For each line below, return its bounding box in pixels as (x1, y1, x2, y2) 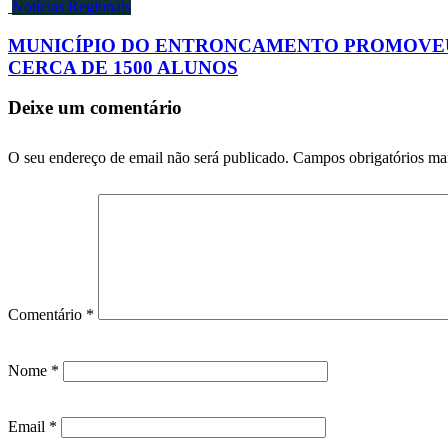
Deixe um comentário (8, 97, 182, 119)
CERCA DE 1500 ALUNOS (8, 56, 238, 78)
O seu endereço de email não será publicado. (8, 149, 289, 167)
